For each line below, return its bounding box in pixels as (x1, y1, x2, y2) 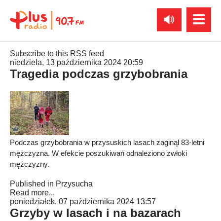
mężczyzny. (10, 160, 49, 168)
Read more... (10, 188, 55, 197)
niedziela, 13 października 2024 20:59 (10, 58, 143, 67)
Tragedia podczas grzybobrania (10, 67, 187, 80)
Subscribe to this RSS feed (10, 49, 104, 58)
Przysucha (56, 180, 93, 188)
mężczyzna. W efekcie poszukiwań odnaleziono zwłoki (10, 149, 187, 157)
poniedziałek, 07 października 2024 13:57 (10, 197, 156, 206)
